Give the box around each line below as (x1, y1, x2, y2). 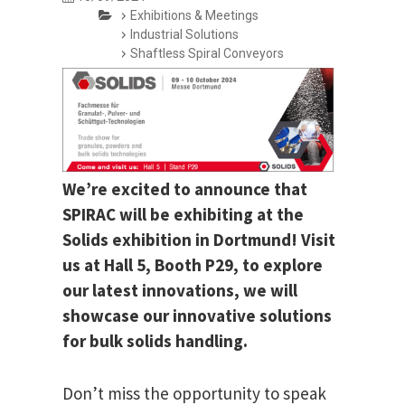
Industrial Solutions (130, 27, 239, 42)
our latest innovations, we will (62, 279, 297, 302)
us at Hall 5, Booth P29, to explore (62, 254, 323, 277)
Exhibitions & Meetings (130, 8, 259, 24)
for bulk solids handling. (62, 330, 248, 353)
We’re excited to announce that (62, 178, 307, 201)
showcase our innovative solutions (62, 305, 332, 327)
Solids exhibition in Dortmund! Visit (62, 229, 335, 251)
